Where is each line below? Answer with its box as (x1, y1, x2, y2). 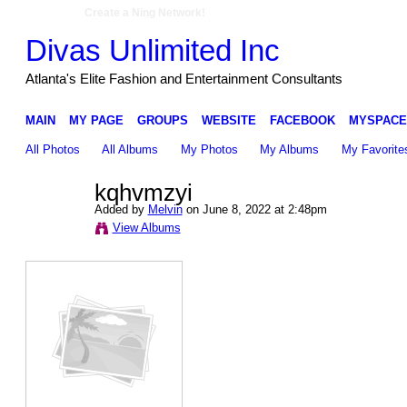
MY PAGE (68, 113, 124, 127)
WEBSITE (201, 113, 256, 127)
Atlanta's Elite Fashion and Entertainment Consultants (25, 70, 342, 86)
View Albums (112, 220, 181, 234)
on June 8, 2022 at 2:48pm (182, 202, 327, 216)
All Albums (102, 142, 159, 156)
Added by (94, 202, 148, 216)
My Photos (180, 142, 238, 156)
